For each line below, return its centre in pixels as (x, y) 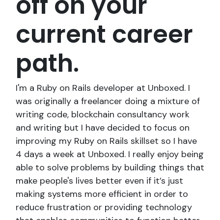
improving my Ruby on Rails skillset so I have (106, 141)
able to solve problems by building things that (110, 168)
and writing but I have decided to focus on (103, 128)
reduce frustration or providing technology (104, 207)
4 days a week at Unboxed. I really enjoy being (110, 154)
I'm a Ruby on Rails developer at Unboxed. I (103, 88)
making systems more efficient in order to (102, 194)
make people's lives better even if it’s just (99, 181)
